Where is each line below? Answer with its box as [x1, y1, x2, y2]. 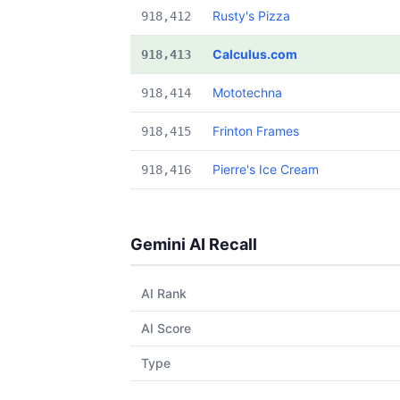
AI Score [141, 321, 191, 336]
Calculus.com [212, 46, 297, 62]
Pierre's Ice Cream [212, 162, 319, 177]
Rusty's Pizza [212, 8, 290, 23]
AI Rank [141, 286, 187, 301]
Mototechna [212, 85, 282, 100]
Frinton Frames [212, 123, 299, 138]
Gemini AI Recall [130, 235, 257, 254]
